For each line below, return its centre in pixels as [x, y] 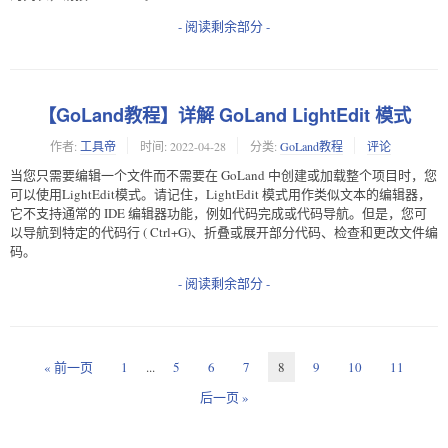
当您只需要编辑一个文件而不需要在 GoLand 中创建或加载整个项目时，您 [223, 174]
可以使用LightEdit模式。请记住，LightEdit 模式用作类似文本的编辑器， [220, 193]
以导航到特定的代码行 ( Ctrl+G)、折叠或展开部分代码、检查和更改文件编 [224, 231]
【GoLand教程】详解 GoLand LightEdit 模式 [224, 114]
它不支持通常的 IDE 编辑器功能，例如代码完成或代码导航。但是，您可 [218, 212]
